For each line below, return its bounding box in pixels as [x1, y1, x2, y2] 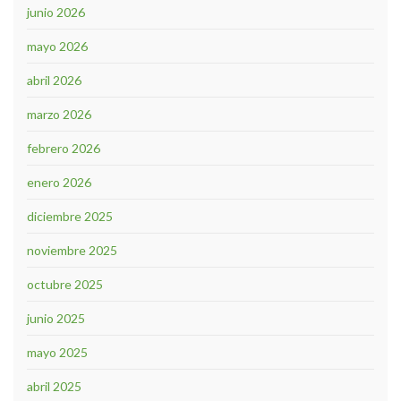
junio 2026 [27, 4, 85, 21]
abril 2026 [27, 73, 81, 89]
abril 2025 [27, 379, 81, 395]
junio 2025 [27, 311, 85, 327]
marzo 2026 [27, 107, 91, 123]
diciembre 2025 [27, 209, 113, 225]
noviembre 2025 [27, 243, 117, 259]
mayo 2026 [27, 38, 88, 55]
